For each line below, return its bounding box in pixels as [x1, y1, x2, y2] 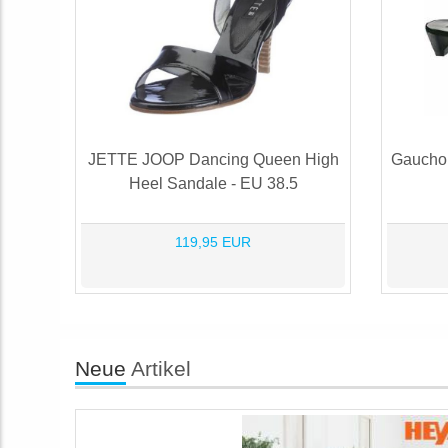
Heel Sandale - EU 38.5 [128, 174, 298, 192]
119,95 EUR [175, 233, 251, 250]
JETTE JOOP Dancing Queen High [87, 150, 339, 168]
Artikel [126, 356, 191, 380]
